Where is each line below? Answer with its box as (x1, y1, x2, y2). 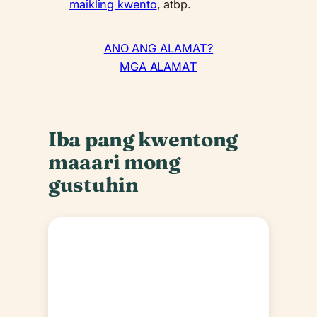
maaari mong (48, 149, 180, 174)
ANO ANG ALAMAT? (103, 41, 214, 56)
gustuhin (48, 171, 139, 197)
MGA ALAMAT (119, 59, 197, 74)
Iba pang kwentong (48, 126, 238, 151)
